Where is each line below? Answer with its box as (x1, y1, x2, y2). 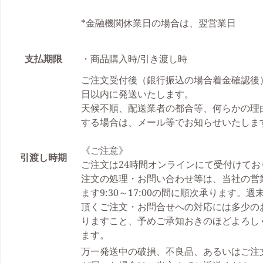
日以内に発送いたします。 (81, 87, 194, 100)
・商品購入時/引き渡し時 (81, 52, 197, 65)
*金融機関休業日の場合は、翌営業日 (81, 16, 236, 29)
